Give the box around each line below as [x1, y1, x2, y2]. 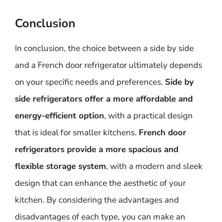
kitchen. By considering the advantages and [15, 194, 179, 206]
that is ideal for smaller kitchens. [15, 127, 139, 138]
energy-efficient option [15, 110, 104, 121]
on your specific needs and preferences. [15, 76, 165, 88]
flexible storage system [15, 161, 106, 172]
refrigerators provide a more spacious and [15, 144, 178, 155]
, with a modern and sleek [106, 161, 203, 172]
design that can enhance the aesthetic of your [15, 177, 186, 189]
